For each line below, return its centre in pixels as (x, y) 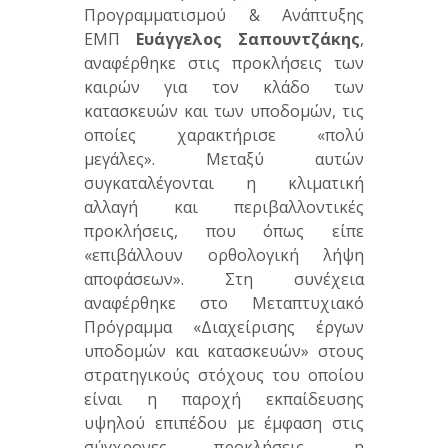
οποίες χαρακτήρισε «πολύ (224, 135)
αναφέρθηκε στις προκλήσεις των (224, 63)
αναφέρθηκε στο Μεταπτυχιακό (224, 303)
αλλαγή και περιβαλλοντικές (224, 207)
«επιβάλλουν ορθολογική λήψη (224, 255)
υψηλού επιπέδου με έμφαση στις (224, 423)
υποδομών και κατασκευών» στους (224, 351)
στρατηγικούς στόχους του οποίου (224, 375)
